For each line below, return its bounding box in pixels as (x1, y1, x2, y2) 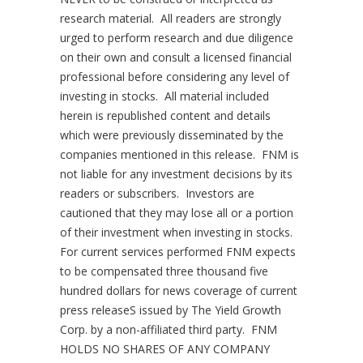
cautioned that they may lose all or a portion (60, 205, 293, 220)
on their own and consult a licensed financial (60, 49, 292, 65)
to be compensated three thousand (60, 263, 250, 279)
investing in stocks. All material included (60, 88, 269, 104)
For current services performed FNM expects (60, 244, 296, 259)
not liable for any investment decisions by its (60, 166, 293, 181)
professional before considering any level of (60, 69, 289, 84)
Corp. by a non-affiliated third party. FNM (60, 322, 277, 337)
